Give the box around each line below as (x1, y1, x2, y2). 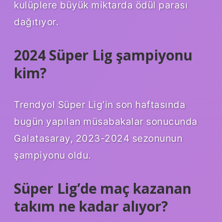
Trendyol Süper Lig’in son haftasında (14, 98, 185, 111)
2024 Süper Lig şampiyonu (14, 45, 192, 64)
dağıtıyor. (14, 15, 58, 28)
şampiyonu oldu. (14, 149, 91, 161)
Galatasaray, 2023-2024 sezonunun (14, 132, 182, 144)
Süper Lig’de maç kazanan (14, 178, 191, 198)
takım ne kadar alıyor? (14, 196, 168, 216)
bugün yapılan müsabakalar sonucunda (14, 115, 198, 127)
